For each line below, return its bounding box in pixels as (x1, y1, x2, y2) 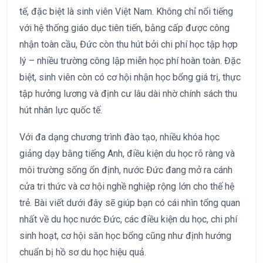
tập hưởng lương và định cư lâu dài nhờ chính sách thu (19, 88, 237, 100)
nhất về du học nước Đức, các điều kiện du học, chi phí (19, 214, 237, 225)
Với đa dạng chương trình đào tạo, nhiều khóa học (19, 131, 220, 143)
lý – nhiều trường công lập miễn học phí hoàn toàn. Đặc (19, 55, 241, 67)
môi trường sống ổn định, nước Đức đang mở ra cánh (19, 164, 232, 176)
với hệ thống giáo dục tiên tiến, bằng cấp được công (19, 22, 230, 34)
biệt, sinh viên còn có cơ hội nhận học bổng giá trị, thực (19, 72, 241, 83)
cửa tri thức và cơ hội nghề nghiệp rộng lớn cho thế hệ (19, 181, 234, 193)
